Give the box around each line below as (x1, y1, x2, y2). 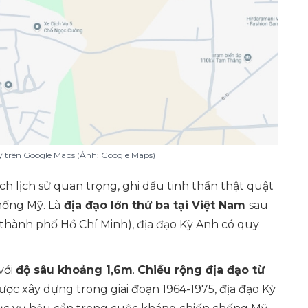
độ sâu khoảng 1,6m (16, 263, 133, 276)
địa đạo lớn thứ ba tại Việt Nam (60, 199, 249, 212)
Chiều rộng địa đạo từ (137, 263, 265, 276)
